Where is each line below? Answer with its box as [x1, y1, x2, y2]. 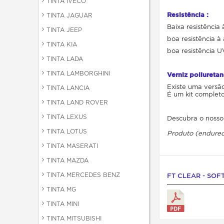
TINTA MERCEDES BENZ [46, 171, 120, 178]
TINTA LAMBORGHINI [46, 69, 110, 77]
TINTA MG [46, 185, 76, 193]
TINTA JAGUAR [46, 11, 92, 19]
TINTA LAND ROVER [46, 98, 108, 106]
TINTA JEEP [46, 26, 82, 33]
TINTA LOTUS [46, 127, 87, 135]
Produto [167, 129, 193, 137]
